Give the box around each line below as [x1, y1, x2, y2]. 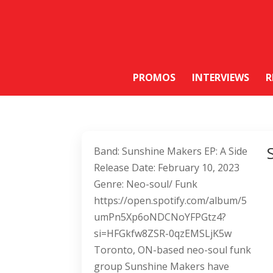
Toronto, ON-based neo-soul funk [94, 243, 252, 257]
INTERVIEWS [192, 71, 249, 85]
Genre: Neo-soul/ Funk [94, 177, 198, 191]
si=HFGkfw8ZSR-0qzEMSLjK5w [94, 227, 232, 241]
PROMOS [133, 71, 175, 85]
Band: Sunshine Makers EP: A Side [94, 144, 248, 158]
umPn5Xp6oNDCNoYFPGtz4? [94, 210, 227, 224]
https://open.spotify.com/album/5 [94, 194, 247, 208]
